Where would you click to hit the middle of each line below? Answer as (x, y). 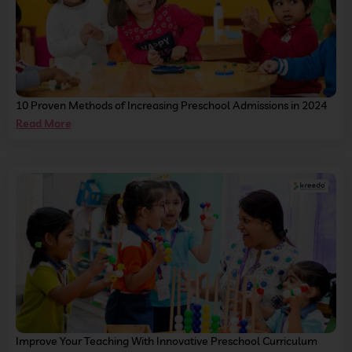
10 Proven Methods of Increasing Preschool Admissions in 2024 (171, 106)
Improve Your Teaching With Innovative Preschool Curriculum (167, 341)
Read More (44, 124)
